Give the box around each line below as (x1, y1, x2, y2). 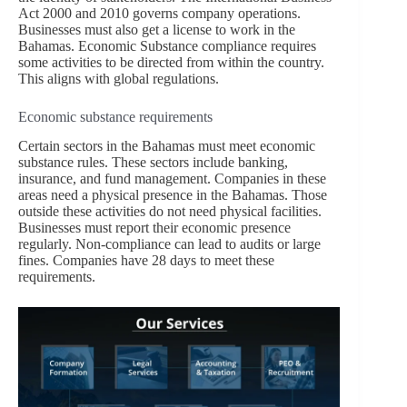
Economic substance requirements (18, 108, 213, 124)
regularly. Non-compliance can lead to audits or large (18, 236, 321, 253)
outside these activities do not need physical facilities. (18, 203, 322, 220)
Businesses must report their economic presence (18, 220, 291, 236)
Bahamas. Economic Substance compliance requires (18, 37, 316, 54)
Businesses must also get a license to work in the (18, 21, 295, 37)
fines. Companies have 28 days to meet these (18, 253, 274, 269)
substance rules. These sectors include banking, (18, 154, 288, 171)
